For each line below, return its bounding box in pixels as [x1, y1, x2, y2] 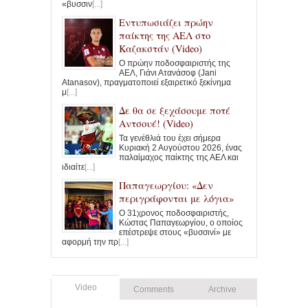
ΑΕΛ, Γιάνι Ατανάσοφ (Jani [119, 67, 217, 78]
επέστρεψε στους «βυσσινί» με [119, 227, 231, 237]
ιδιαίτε [62, 162, 85, 172]
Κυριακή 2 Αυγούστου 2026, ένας [119, 142, 242, 153]
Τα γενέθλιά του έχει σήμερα [119, 133, 221, 143]
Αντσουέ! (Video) [119, 116, 193, 130]
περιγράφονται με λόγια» [119, 191, 234, 205]
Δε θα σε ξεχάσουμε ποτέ [119, 103, 230, 117]
